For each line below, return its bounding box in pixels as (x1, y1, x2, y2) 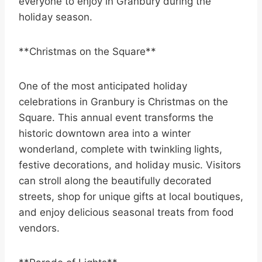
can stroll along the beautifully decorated (19, 175, 212, 187)
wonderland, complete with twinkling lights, (19, 143, 222, 156)
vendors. (19, 222, 60, 235)
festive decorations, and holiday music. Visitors (19, 159, 241, 171)
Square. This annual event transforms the (19, 112, 213, 124)
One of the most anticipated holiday (19, 80, 187, 92)
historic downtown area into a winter (19, 127, 191, 140)
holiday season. (19, 11, 92, 23)
